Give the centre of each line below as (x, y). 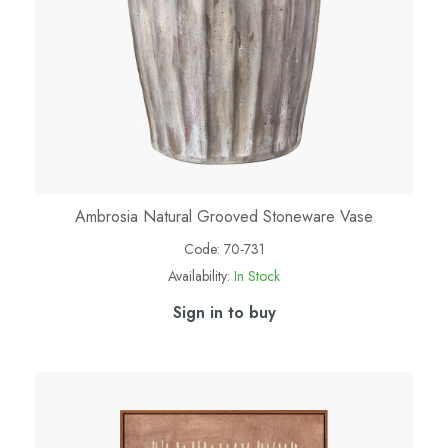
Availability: (199, 275)
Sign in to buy (224, 312)
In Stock (257, 275)
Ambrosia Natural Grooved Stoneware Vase (224, 216)
